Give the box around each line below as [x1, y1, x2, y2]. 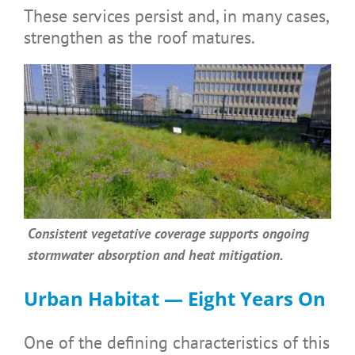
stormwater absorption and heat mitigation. [27, 245, 284, 264]
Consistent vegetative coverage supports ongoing [27, 223, 309, 242]
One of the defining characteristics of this [23, 330, 330, 353]
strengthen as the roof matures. [23, 25, 255, 48]
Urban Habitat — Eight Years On [23, 284, 326, 311]
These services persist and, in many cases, [23, 4, 328, 27]
